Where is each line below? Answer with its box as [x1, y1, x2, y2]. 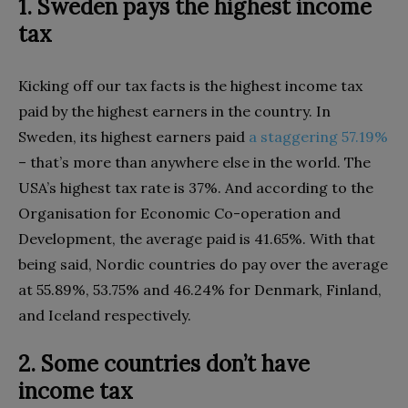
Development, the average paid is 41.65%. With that [18, 229, 375, 249]
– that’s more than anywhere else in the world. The [18, 153, 371, 172]
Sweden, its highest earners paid [18, 127, 249, 147]
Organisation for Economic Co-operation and [18, 204, 341, 223]
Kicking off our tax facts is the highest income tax [18, 76, 362, 96]
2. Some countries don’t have [18, 350, 310, 379]
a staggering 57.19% [249, 127, 388, 147]
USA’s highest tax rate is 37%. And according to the [18, 178, 373, 198]
